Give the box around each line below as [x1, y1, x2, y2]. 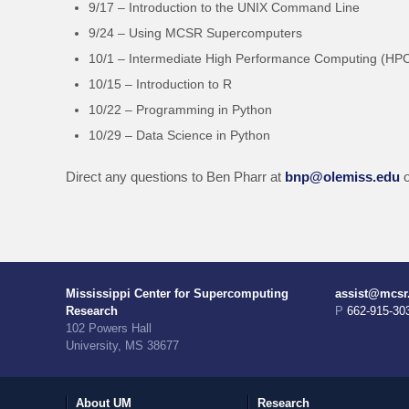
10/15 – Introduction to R [89, 76, 232, 91]
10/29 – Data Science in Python [89, 127, 270, 142]
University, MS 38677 [66, 338, 179, 352]
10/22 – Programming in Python [89, 101, 272, 117]
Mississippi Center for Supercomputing [66, 286, 288, 300]
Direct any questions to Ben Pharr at [66, 168, 285, 184]
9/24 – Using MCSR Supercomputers [89, 25, 302, 40]
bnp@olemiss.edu [285, 168, 400, 184]
